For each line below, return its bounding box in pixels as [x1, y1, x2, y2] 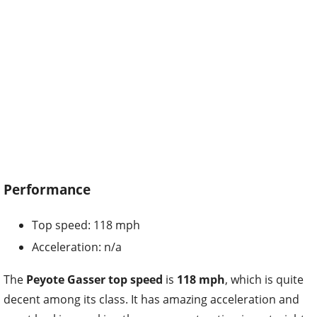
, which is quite [225, 271, 304, 287]
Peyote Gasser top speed [26, 271, 163, 287]
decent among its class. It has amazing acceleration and [4, 291, 299, 307]
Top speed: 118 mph [32, 217, 140, 233]
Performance [4, 180, 91, 199]
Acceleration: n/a [32, 238, 122, 255]
